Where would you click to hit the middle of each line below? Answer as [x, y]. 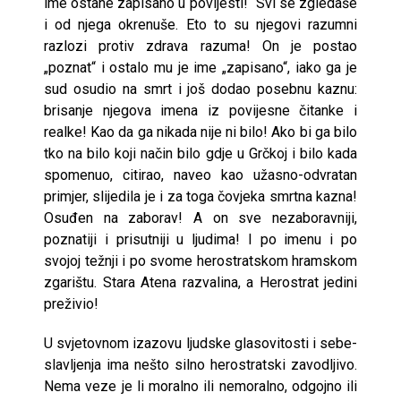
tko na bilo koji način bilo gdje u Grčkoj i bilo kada [200, 153]
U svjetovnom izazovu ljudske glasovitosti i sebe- [200, 343]
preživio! [71, 303]
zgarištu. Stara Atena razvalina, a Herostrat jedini [200, 282]
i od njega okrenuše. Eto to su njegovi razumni [200, 24]
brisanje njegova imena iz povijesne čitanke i [200, 110]
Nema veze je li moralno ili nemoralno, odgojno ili [200, 386]
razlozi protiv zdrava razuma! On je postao [200, 46]
